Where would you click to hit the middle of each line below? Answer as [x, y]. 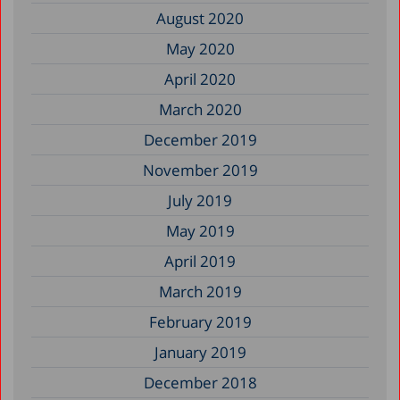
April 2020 [200, 79]
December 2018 [200, 382]
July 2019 [200, 200]
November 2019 [200, 170]
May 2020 [200, 48]
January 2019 [200, 352]
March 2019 [200, 291]
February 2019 [200, 321]
